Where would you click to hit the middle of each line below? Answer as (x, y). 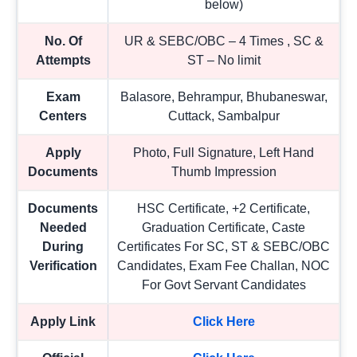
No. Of (63, 41)
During (63, 247)
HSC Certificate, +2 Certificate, (224, 209)
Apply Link (63, 322)
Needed (63, 228)
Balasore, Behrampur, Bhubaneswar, (224, 97)
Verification (63, 266)
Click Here (224, 322)
